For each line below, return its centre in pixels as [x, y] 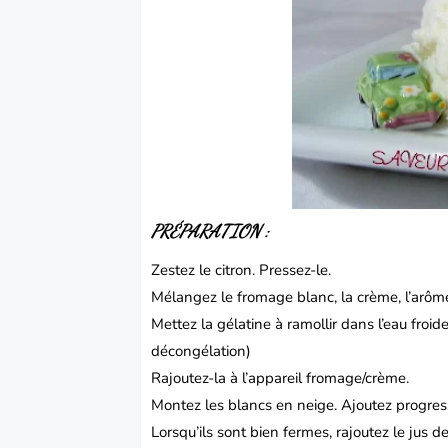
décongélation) [203, 350]
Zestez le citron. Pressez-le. [243, 269]
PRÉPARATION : [210, 231]
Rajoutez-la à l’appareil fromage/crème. [282, 377]
